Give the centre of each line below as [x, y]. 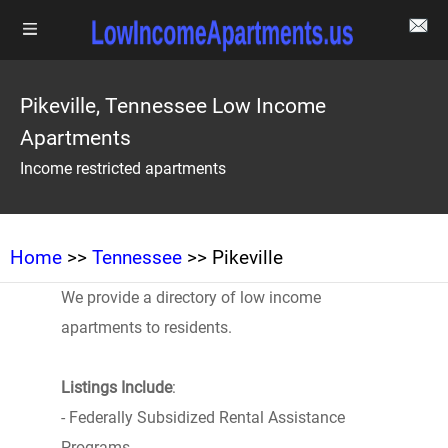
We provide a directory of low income [190, 297]
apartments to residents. [146, 327]
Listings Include [116, 387]
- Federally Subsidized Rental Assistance [202, 417]
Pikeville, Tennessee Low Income [173, 106]
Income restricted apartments [123, 168]
